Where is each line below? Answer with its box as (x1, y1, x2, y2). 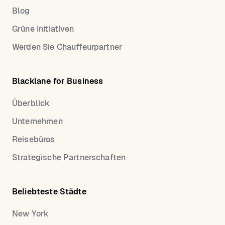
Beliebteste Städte (12, 186, 86, 197)
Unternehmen (12, 116, 63, 127)
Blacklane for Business (12, 76, 103, 87)
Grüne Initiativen (12, 24, 74, 35)
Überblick (12, 98, 50, 109)
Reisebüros (12, 134, 55, 145)
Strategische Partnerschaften (12, 152, 126, 163)
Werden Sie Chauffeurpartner (12, 42, 123, 53)
